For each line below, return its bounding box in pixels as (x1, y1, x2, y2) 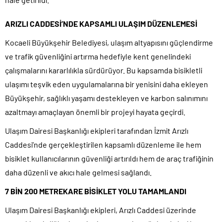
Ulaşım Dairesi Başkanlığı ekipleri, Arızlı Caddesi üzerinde (5, 205, 196, 215)
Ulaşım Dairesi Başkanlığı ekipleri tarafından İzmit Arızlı (5, 125, 188, 135)
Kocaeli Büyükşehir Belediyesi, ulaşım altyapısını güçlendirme (5, 37, 213, 47)
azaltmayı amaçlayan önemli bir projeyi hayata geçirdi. (5, 107, 185, 116)
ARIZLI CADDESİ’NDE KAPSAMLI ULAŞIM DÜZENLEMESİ (5, 18, 197, 28)
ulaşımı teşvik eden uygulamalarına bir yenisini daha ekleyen (5, 79, 208, 89)
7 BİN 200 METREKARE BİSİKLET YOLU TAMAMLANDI (5, 186, 186, 196)
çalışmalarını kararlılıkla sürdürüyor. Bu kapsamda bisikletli (5, 65, 202, 75)
